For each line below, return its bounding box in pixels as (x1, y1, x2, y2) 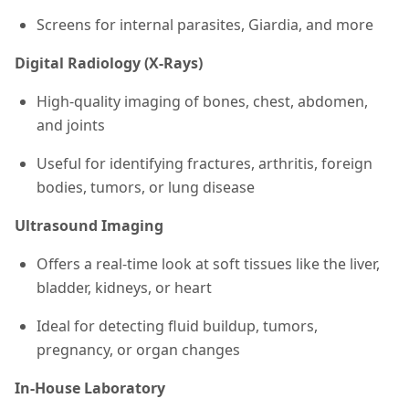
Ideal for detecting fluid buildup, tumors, (37, 316, 318, 336)
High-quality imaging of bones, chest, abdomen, (37, 91, 368, 111)
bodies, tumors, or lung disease (37, 177, 255, 197)
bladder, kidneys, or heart (37, 278, 212, 298)
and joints (37, 115, 105, 135)
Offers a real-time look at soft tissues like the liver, (37, 254, 380, 274)
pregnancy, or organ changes (37, 340, 240, 360)
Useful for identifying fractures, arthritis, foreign (37, 153, 372, 173)
